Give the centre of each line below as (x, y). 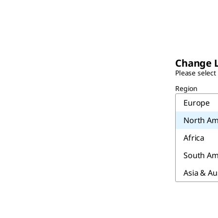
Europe (197, 103)
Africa (194, 138)
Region (187, 88)
